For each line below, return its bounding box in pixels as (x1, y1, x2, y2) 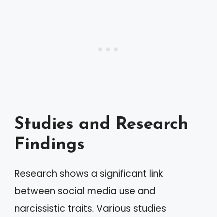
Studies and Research (15, 116, 188, 133)
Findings (15, 137, 85, 154)
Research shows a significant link (15, 167, 163, 180)
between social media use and (15, 185, 155, 198)
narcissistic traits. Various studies (15, 202, 166, 215)
